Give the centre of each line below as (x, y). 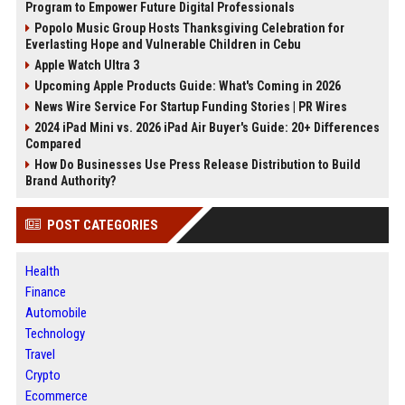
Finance (45, 292)
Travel (40, 354)
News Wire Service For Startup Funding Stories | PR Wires (190, 107)
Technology (55, 334)
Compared (53, 144)
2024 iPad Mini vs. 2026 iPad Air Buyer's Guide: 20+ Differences (207, 127)
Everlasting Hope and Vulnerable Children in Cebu (163, 44)
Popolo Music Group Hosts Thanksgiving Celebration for (189, 28)
